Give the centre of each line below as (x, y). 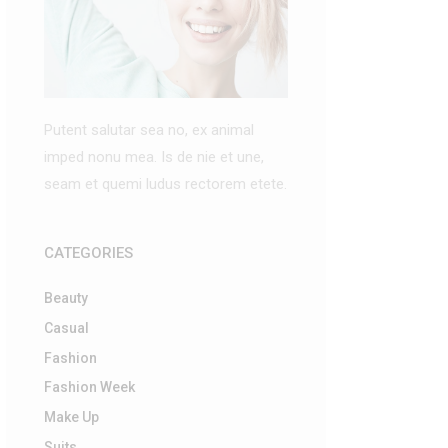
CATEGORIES (88, 252)
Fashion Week (89, 387)
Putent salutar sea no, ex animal (149, 129)
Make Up (71, 416)
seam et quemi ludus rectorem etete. (165, 183)
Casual (66, 327)
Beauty (66, 298)
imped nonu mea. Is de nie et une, (154, 156)
